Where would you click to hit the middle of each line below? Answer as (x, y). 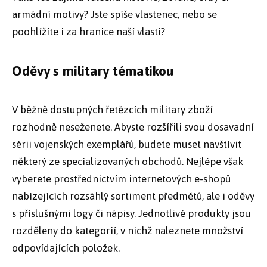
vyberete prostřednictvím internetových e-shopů (121, 178)
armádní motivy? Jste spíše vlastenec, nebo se (114, 14)
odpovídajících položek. (66, 248)
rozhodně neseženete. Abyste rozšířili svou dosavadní (133, 127)
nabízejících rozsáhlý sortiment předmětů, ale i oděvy (133, 196)
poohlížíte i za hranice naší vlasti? (89, 31)
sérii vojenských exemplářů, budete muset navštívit (127, 144)
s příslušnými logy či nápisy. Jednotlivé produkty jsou (131, 213)
